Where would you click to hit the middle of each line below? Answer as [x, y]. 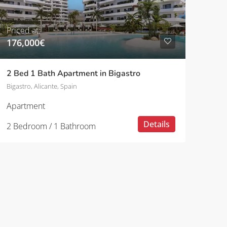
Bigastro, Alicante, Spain [42, 86]
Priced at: [23, 30]
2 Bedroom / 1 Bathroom [51, 126]
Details [156, 124]
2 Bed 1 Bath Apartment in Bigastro [73, 73]
